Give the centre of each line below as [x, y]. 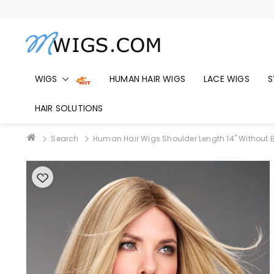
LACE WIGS [227, 79]
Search [65, 139]
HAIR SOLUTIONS [69, 108]
